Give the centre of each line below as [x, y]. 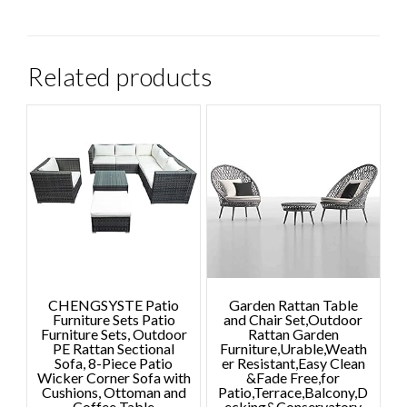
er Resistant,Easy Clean [293, 363]
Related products [120, 76]
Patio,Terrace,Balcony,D [293, 392]
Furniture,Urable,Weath [293, 349]
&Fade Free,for [293, 378]
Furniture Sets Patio [114, 320]
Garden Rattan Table [293, 305]
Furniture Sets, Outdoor [114, 334]
